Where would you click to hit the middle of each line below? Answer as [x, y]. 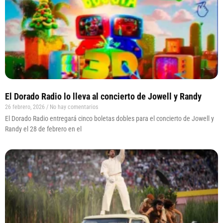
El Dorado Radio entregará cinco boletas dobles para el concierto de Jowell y [110, 119]
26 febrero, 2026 [26, 107]
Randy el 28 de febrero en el [43, 129]
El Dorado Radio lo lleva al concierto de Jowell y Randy [103, 97]
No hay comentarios [73, 107]
